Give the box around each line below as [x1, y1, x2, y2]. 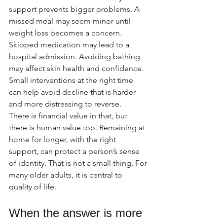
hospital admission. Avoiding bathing [9, 52, 142, 61]
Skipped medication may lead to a [9, 40, 131, 49]
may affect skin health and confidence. [9, 64, 146, 73]
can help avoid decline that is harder [9, 87, 138, 97]
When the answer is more [9, 206, 146, 220]
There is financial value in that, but [9, 111, 129, 120]
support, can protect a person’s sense [9, 147, 142, 156]
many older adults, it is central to [9, 170, 124, 180]
